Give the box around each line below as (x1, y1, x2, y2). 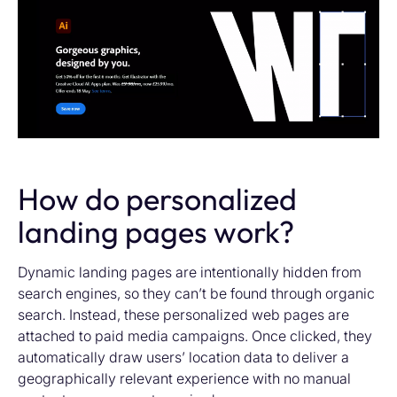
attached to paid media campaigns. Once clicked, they (18, 326, 372, 345)
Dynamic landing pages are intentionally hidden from (18, 262, 362, 281)
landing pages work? (18, 212, 294, 251)
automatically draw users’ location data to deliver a (18, 347, 349, 366)
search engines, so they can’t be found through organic (18, 284, 375, 302)
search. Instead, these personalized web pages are (18, 305, 349, 323)
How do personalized (18, 179, 297, 218)
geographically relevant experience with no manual (18, 369, 351, 387)
